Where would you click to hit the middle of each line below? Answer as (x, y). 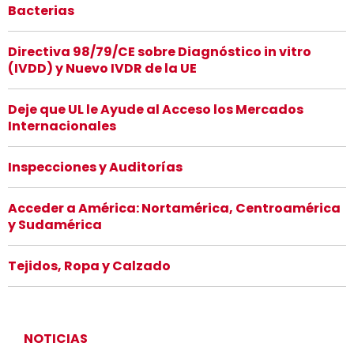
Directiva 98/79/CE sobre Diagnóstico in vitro (160, 51)
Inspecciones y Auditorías (95, 167)
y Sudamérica (55, 224)
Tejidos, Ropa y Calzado (89, 265)
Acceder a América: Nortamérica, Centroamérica (174, 208)
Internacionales (62, 126)
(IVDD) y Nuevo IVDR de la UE (102, 68)
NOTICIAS (56, 338)
